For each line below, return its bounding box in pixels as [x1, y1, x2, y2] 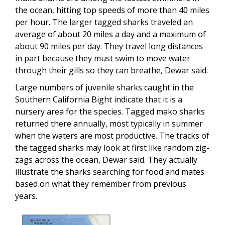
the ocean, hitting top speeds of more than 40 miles [15, 4, 209, 16]
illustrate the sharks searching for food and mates [15, 166, 204, 177]
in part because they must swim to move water [15, 52, 190, 64]
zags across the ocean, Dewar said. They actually [15, 154, 197, 165]
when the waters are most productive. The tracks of [15, 130, 209, 141]
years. [15, 190, 37, 201]
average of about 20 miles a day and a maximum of [15, 28, 206, 40]
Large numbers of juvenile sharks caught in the [15, 81, 194, 93]
